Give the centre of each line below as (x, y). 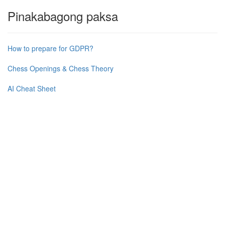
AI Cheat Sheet (32, 88)
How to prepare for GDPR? (50, 48)
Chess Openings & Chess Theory (61, 68)
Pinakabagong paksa (63, 16)
